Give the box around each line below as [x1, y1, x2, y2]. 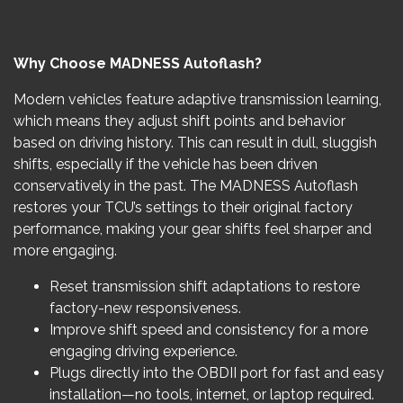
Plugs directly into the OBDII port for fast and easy [49, 364, 384, 381]
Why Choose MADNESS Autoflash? [13, 55, 262, 72]
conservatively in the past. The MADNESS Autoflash [13, 177, 358, 194]
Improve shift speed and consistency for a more [49, 321, 368, 338]
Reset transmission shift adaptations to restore [49, 278, 360, 295]
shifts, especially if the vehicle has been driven [13, 156, 318, 173]
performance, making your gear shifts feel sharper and [13, 220, 372, 237]
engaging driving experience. [49, 343, 237, 360]
